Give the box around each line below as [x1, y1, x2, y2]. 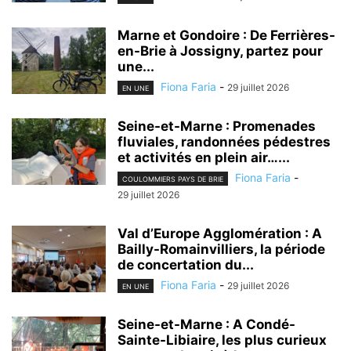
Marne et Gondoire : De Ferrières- [118, 27, 335, 43]
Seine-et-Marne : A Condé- [118, 317, 295, 333]
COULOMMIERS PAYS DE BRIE [122, 174, 223, 183]
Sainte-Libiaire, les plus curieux [118, 332, 327, 349]
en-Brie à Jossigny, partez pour [118, 42, 323, 59]
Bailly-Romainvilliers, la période [118, 241, 325, 257]
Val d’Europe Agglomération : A [118, 225, 322, 241]
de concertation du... [118, 256, 254, 273]
